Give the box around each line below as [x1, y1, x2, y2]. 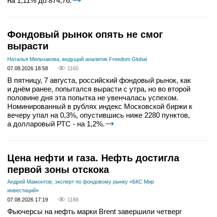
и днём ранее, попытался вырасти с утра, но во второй [7, 84, 190, 93]
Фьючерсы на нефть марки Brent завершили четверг [7, 207, 182, 216]
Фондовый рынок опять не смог [7, 29, 163, 40]
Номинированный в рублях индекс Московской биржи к [7, 102, 192, 110]
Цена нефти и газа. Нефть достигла [7, 152, 179, 163]
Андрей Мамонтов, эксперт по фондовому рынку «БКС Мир [7, 178, 154, 185]
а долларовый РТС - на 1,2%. [7, 119, 105, 128]
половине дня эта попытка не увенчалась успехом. [7, 93, 178, 102]
